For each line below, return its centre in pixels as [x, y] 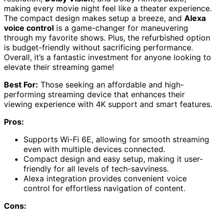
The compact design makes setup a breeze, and [94, 18]
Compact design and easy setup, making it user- [113, 159]
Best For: [21, 84]
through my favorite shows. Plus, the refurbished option [107, 37]
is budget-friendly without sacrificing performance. [99, 47]
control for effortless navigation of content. [104, 188]
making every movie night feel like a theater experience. [108, 8]
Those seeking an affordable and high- [111, 84]
